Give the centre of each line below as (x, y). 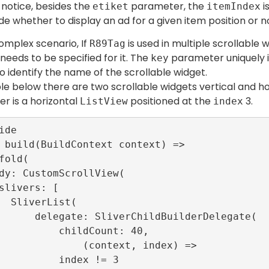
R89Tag (107, 44)
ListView (104, 101)
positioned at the (171, 101)
